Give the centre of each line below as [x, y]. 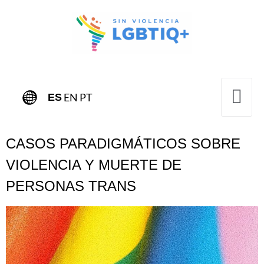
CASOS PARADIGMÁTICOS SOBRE [123, 143]
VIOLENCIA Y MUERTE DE [94, 164]
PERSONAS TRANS [71, 186]
